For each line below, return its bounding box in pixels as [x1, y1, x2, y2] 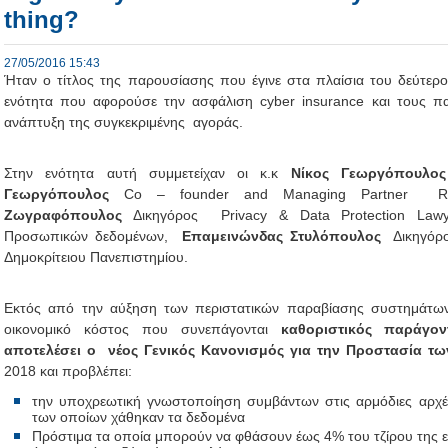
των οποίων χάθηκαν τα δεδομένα [32, 409, 245, 425]
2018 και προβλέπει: [4, 363, 132, 379]
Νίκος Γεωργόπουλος [290, 165, 446, 181]
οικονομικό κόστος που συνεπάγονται [4, 321, 281, 337]
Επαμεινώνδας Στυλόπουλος [181, 228, 381, 244]
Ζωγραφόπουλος [4, 207, 122, 223]
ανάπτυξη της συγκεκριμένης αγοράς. [4, 114, 243, 130]
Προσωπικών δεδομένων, [4, 228, 182, 244]
